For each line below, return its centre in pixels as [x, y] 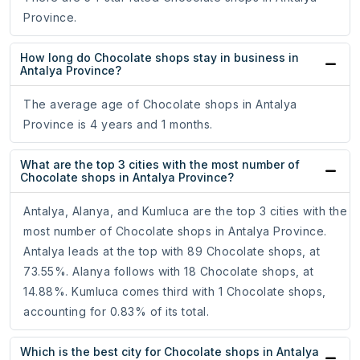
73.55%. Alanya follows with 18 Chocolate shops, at [168, 272]
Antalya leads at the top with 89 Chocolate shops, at [172, 252]
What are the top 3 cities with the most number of [160, 165]
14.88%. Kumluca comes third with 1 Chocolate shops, [175, 292]
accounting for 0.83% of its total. [116, 312]
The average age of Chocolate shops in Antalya [160, 104]
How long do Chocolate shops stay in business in [160, 58]
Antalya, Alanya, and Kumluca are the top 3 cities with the [185, 211]
